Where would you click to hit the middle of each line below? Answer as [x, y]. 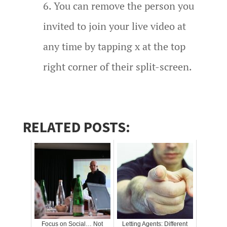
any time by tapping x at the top [114, 46]
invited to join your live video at [114, 26]
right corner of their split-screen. [117, 66]
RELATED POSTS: [76, 127]
